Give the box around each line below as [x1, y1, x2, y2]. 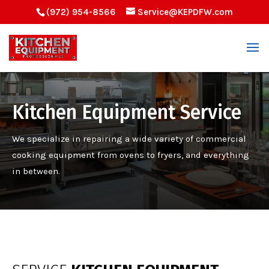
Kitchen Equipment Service [12, 101, 241, 124]
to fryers [144, 150, 181, 160]
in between [12, 166, 58, 177]
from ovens [97, 150, 144, 160]
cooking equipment [12, 150, 97, 160]
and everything [183, 150, 249, 160]
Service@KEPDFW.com [137, 7, 233, 18]
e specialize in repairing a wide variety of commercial [20, 133, 246, 144]
